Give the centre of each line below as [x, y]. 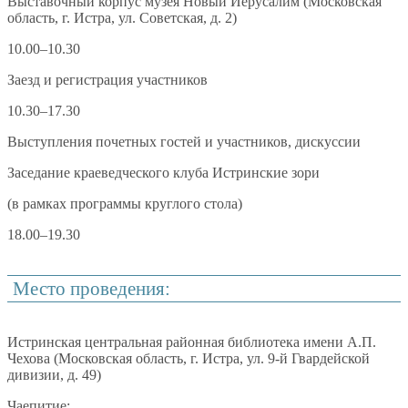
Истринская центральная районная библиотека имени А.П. [192, 342]
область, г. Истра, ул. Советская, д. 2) [122, 18]
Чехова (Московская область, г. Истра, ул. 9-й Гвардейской [189, 358]
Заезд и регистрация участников [107, 80]
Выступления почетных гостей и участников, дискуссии [184, 142]
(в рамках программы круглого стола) [125, 204]
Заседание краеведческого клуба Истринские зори [163, 173]
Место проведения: [92, 289]
